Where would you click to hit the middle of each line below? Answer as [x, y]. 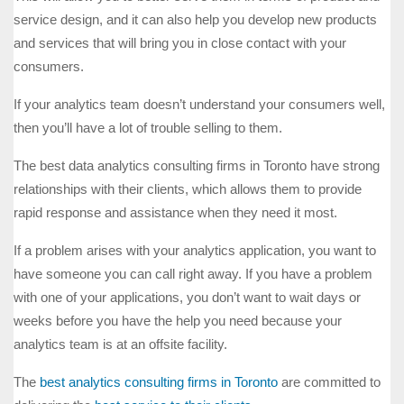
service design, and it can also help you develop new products [195, 20]
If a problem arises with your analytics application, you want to [195, 251]
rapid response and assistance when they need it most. [175, 213]
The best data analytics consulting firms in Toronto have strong [197, 166]
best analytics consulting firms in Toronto [157, 382]
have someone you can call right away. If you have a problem [193, 274]
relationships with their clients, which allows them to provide [188, 189]
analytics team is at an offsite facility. [120, 344]
